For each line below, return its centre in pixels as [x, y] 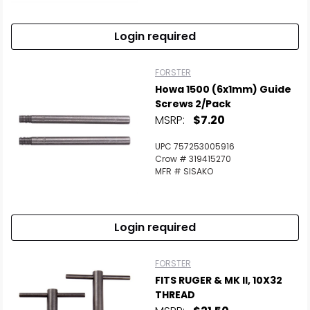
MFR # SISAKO [184, 171]
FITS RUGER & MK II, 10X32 [219, 280]
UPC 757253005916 [195, 146]
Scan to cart [82, 199]
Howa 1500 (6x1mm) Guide [223, 89]
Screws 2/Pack [193, 104]
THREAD [175, 295]
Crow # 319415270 [193, 159]
